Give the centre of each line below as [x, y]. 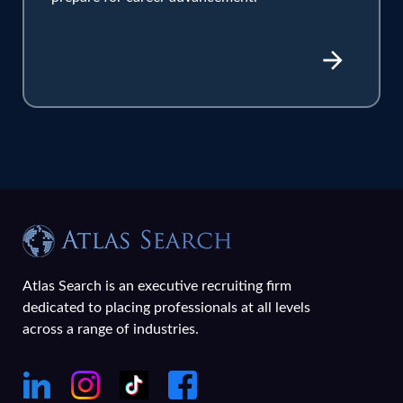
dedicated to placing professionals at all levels [166, 307]
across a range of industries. [111, 329]
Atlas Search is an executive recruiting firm [157, 286]
